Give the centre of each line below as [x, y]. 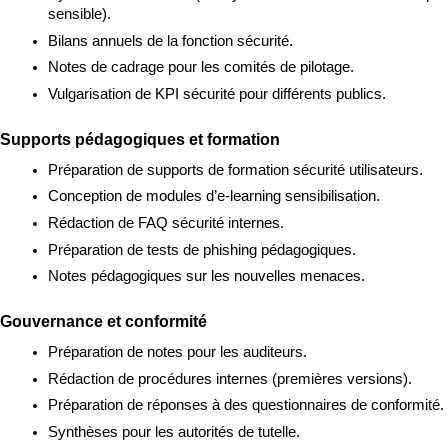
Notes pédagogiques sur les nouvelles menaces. [206, 276]
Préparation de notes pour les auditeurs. [177, 352]
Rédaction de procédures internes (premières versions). [230, 378]
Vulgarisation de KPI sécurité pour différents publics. [217, 94]
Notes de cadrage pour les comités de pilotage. [201, 67]
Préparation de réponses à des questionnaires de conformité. [246, 405]
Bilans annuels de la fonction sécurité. [170, 40]
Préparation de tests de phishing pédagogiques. [202, 249]
